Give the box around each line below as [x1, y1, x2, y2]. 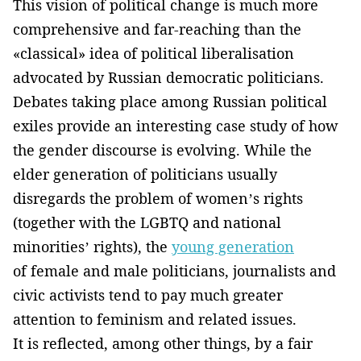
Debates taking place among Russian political [13, 92, 327, 112]
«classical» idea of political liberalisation [13, 44, 294, 64]
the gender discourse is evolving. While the [13, 140, 312, 160]
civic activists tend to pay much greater [13, 285, 283, 305]
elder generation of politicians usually [13, 164, 277, 185]
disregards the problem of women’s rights [13, 189, 303, 209]
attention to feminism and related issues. [13, 309, 297, 330]
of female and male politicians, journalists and [13, 261, 336, 281]
